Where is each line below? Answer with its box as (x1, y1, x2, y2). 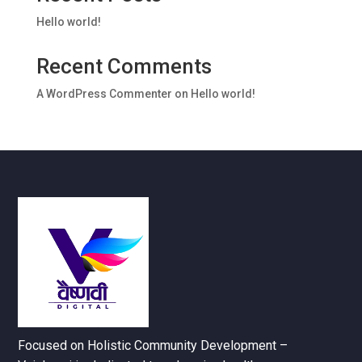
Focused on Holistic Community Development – (18, 338, 288, 354)
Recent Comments (36, 54, 212, 79)
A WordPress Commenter (36, 87, 172, 101)
